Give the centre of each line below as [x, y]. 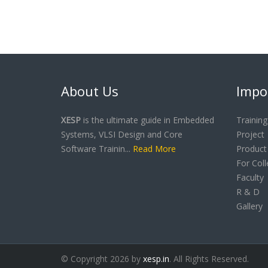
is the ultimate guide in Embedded [147, 120]
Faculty [250, 177]
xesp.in [156, 259]
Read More [154, 149]
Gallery [249, 206]
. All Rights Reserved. [209, 259]
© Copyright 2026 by [102, 259]
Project [250, 134]
